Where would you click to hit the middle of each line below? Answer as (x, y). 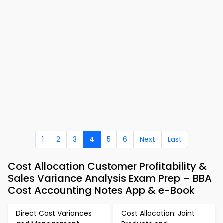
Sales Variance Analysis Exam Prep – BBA (110, 178)
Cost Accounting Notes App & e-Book (101, 190)
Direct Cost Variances (54, 213)
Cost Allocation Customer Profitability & (107, 166)
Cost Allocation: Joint (158, 213)
